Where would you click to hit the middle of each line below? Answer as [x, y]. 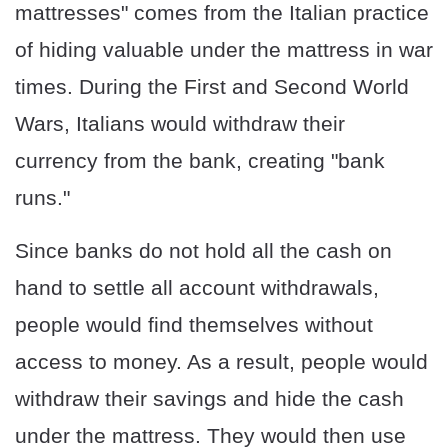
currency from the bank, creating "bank [200, 161]
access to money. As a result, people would [221, 362]
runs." [42, 198]
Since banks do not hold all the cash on [203, 251]
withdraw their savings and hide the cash [209, 399]
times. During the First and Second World [212, 87]
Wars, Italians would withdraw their [180, 124]
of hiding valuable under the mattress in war [224, 50]
